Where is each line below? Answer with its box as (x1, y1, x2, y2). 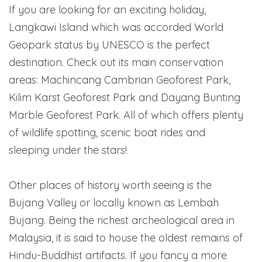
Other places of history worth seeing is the (9, 178, 212, 192)
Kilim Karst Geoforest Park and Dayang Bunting (9, 90, 240, 104)
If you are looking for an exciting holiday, (9, 2, 206, 16)
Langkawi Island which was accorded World (9, 20, 223, 34)
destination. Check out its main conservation (9, 55, 223, 69)
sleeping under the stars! (9, 143, 127, 157)
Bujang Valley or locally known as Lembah (9, 195, 219, 209)
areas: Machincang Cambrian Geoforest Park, (9, 73, 230, 87)
